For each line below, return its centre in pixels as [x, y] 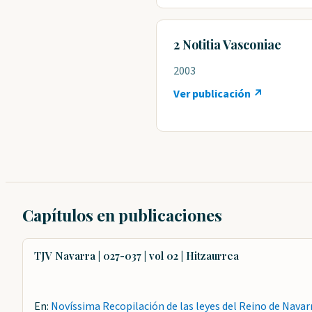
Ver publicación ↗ [218, 94]
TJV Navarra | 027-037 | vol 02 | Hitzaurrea [136, 256]
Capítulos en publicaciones [122, 215]
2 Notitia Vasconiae [227, 44]
